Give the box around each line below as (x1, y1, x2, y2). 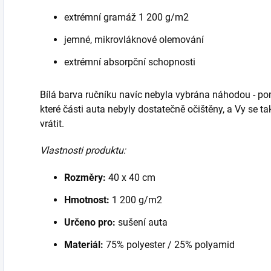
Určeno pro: (64, 217, 116, 228)
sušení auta (116, 217, 168, 228)
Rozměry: (64, 172, 106, 183)
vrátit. (40, 118, 64, 129)
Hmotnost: (64, 194, 109, 206)
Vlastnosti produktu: (40, 145, 126, 156)
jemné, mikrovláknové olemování (64, 34, 204, 45)
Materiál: (64, 239, 103, 250)
